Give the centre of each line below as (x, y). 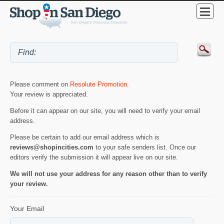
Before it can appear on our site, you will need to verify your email (105, 111)
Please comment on (40, 84)
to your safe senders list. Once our (145, 147)
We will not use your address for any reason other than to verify (108, 174)
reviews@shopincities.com (52, 147)
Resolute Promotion (98, 84)
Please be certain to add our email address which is (85, 137)
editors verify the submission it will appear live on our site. (94, 157)
